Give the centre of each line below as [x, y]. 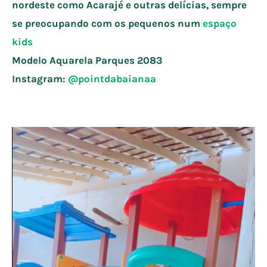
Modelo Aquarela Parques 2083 [87, 60]
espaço [220, 24]
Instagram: [40, 79]
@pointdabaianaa [112, 79]
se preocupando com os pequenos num [107, 24]
